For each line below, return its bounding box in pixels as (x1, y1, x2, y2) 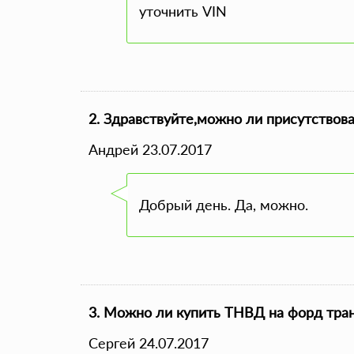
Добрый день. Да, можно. (139, 196, 308, 213)
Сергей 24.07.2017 (88, 334, 209, 352)
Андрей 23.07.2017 (88, 141, 212, 158)
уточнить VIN (139, 2, 227, 20)
